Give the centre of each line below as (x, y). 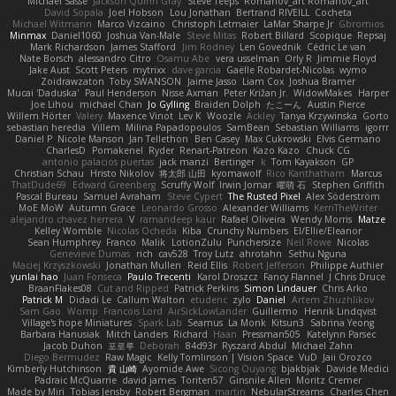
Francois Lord (133, 311)
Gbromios (361, 23)
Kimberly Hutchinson (55, 368)
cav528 (173, 253)
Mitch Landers (137, 334)
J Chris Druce (358, 276)
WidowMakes (323, 92)
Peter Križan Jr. (256, 92)
